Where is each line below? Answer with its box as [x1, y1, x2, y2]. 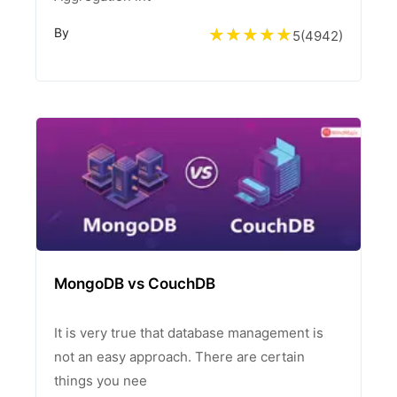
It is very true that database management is [54, 324, 323, 341]
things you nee [54, 372, 147, 389]
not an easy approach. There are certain [54, 348, 305, 365]
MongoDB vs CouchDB [54, 275, 215, 292]
